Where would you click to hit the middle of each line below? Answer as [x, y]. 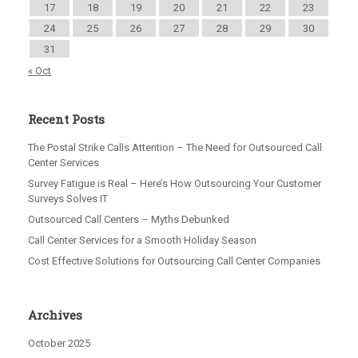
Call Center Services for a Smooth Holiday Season [142, 241]
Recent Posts [66, 119]
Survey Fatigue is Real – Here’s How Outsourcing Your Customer [175, 184]
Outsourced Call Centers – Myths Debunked [129, 220]
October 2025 [59, 344]
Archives [55, 315]
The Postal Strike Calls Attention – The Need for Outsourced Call [175, 148]
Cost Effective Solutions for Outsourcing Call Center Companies [174, 261]
